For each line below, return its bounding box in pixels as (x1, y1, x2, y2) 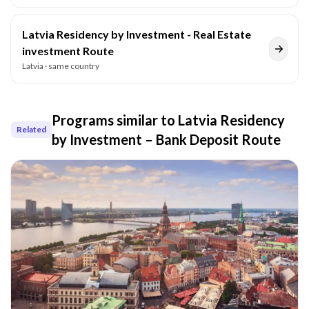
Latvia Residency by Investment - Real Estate (22, 28, 251, 41)
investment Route (22, 44, 114, 58)
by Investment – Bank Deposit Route (52, 131, 281, 148)
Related (17, 124, 46, 135)
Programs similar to (52, 112, 178, 129)
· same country (43, 61, 99, 72)
